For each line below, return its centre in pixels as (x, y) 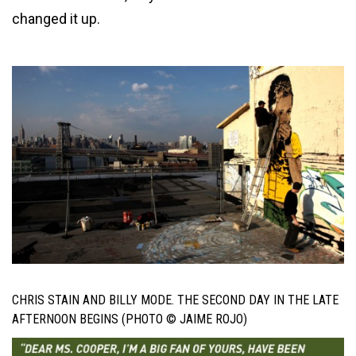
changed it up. (56, 18)
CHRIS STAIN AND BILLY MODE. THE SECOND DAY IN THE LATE (175, 300)
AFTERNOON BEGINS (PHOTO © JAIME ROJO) (130, 319)
